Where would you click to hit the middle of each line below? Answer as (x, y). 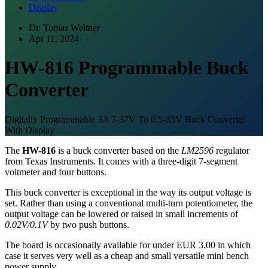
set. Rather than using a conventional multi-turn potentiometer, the (129, 203)
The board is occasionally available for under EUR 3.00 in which (128, 245)
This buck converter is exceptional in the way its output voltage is (128, 192)
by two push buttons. (89, 224)
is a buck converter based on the (118, 150)
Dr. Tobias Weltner (64, 28)
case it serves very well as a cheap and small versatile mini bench (127, 255)
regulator (232, 150)
